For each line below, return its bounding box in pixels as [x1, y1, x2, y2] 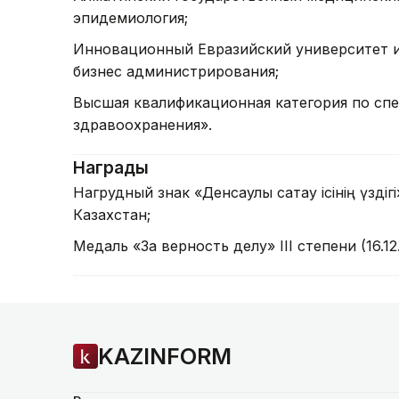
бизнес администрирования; [73, 62, 279, 80]
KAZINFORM [98, 342, 232, 370]
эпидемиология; [73, 9, 188, 27]
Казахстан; [73, 206, 151, 224]
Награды [73, 158, 149, 178]
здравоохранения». [73, 116, 212, 134]
